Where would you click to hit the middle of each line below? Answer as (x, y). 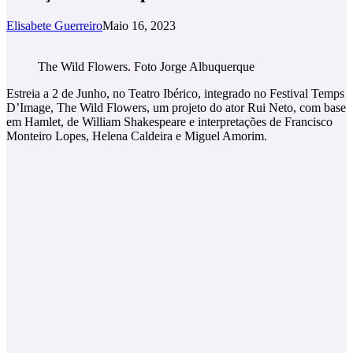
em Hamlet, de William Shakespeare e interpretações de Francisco (169, 121)
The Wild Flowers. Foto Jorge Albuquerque (146, 66)
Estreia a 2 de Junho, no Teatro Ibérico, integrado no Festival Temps (175, 93)
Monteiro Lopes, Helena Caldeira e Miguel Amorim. (137, 136)
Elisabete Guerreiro (54, 25)
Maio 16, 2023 (139, 25)
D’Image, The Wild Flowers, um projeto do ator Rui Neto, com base (176, 107)
